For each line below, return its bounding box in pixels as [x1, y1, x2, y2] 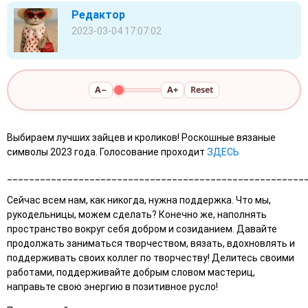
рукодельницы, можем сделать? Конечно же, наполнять [7, 209, 267, 220]
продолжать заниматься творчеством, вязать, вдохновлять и [7, 238, 295, 249]
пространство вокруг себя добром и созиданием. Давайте [7, 223, 277, 234]
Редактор [71, 8, 125, 21]
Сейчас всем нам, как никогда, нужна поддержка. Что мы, [7, 195, 271, 206]
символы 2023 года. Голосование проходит [7, 146, 207, 157]
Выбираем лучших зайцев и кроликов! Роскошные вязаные [7, 132, 276, 143]
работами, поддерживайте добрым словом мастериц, [7, 267, 255, 278]
